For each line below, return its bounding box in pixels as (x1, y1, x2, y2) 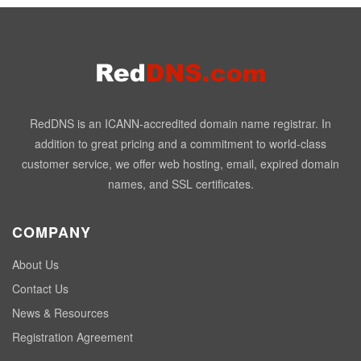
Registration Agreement (12, 329, 133, 345)
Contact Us (12, 280, 68, 297)
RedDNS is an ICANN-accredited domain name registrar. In (30, 115, 331, 131)
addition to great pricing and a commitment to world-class (35, 135, 326, 151)
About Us (12, 256, 59, 272)
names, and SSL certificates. (107, 176, 254, 192)
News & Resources (12, 305, 109, 321)
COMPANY (12, 222, 91, 243)
